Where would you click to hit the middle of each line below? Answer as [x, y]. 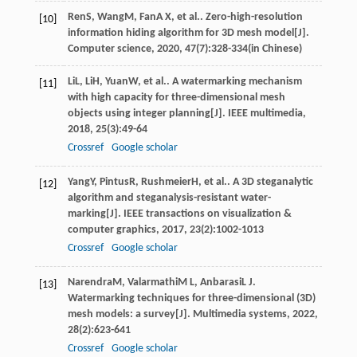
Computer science [109, 49]
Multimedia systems [239, 314]
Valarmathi [152, 282]
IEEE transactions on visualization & [207, 214]
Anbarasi [220, 282]
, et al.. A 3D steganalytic [255, 182]
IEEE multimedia [265, 113]
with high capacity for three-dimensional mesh [176, 97]
